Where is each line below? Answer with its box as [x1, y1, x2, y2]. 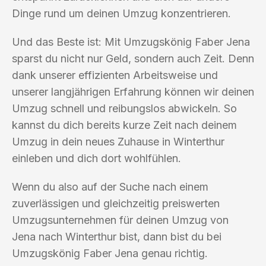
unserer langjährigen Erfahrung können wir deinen [12, 85, 254, 98]
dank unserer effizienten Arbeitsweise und [12, 68, 218, 81]
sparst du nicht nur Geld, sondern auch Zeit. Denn [12, 52, 254, 65]
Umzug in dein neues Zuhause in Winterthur [12, 135, 224, 148]
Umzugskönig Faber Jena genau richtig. [12, 246, 208, 259]
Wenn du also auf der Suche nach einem [12, 180, 208, 193]
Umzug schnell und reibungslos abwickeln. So [12, 102, 237, 115]
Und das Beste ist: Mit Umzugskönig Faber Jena [12, 35, 250, 48]
